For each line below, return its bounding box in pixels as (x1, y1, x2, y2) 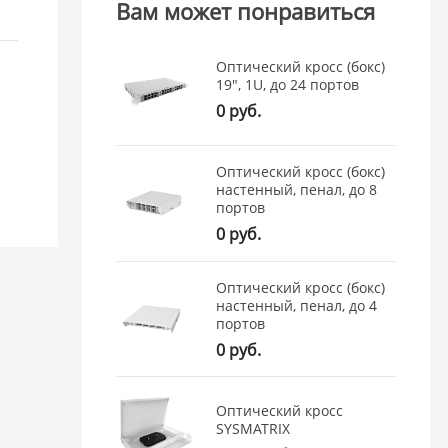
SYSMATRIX (216, 418, 291, 438)
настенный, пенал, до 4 (216, 295, 378, 315)
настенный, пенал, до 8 (216, 180, 378, 200)
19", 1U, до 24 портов (216, 75, 360, 95)
